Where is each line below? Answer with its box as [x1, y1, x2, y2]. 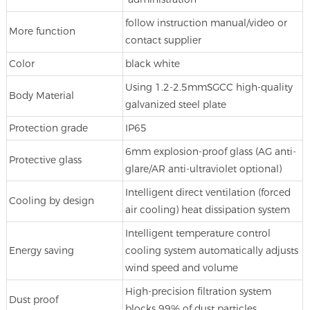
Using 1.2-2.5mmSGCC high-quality [125, 81, 293, 93]
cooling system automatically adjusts [125, 244, 298, 256]
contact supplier [125, 34, 201, 46]
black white [125, 57, 180, 69]
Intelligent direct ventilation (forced [125, 186, 291, 198]
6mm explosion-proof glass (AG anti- [125, 145, 296, 157]
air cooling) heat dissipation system [125, 203, 290, 215]
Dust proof [8, 293, 58, 305]
